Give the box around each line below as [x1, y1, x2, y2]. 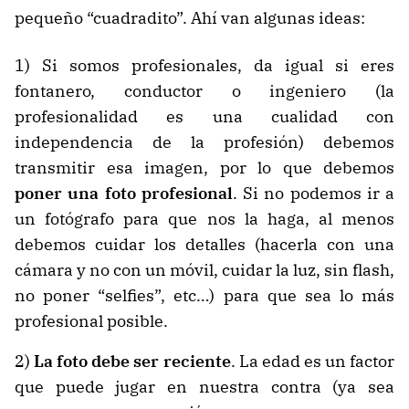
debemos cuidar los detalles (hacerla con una [15, 234, 394, 256]
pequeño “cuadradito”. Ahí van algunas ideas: [15, 7, 365, 29]
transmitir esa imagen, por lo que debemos [15, 157, 394, 179]
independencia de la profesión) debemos [15, 131, 394, 153]
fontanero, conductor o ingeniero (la [15, 80, 394, 102]
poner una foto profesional [15, 183, 233, 204]
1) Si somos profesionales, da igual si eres [15, 55, 394, 77]
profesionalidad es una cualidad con [15, 106, 394, 128]
